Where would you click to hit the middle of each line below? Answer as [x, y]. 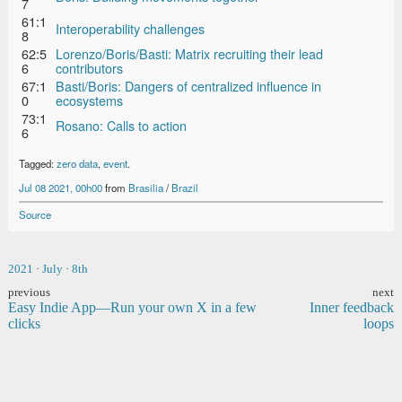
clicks [24, 323]
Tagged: [38, 163]
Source [35, 214]
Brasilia [146, 188]
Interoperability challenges [130, 28]
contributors [89, 67]
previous [29, 292]
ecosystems [89, 100]
